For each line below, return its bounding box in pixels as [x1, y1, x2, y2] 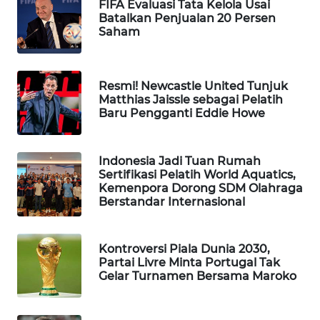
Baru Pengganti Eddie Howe [99, 106, 265, 120]
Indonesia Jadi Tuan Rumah [99, 154, 261, 168]
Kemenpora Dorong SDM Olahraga [99, 181, 303, 195]
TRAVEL [31, 82, 64, 95]
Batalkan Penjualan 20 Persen [99, 11, 276, 25]
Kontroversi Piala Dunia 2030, [99, 242, 270, 256]
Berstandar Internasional [99, 194, 245, 209]
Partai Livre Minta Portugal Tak [99, 256, 280, 269]
